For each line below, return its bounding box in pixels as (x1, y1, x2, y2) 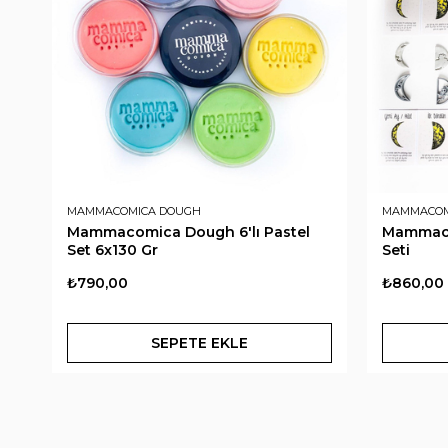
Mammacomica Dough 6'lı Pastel (67, 223, 310, 242)
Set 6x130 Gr (67, 241, 158, 260)
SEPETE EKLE (151, 334, 248, 353)
